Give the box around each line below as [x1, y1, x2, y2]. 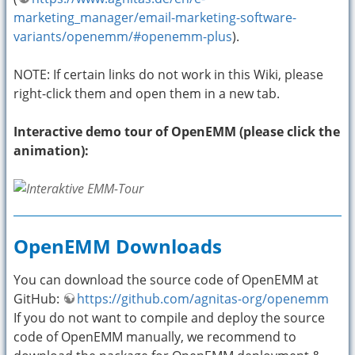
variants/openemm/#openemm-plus [13, 27, 232, 45]
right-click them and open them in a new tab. [13, 84, 280, 102]
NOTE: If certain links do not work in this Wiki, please [13, 65, 323, 83]
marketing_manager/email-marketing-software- [13, 8, 296, 26]
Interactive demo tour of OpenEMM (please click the [13, 122, 340, 140]
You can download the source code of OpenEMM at [13, 270, 319, 288]
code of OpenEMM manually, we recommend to [13, 327, 296, 345]
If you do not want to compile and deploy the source [13, 308, 325, 326]
